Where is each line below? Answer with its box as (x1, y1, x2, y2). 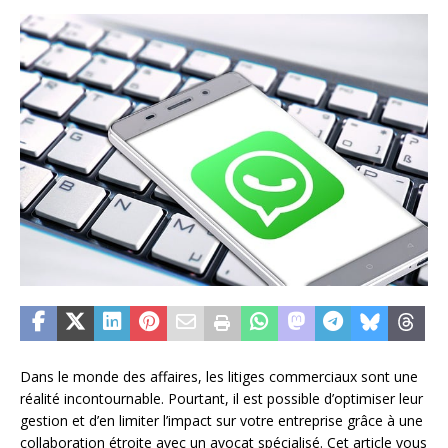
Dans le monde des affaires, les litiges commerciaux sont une (20, 366, 418, 386)
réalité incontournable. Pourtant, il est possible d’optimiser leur (20, 388, 423, 408)
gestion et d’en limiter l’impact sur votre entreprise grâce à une (20, 410, 423, 430)
